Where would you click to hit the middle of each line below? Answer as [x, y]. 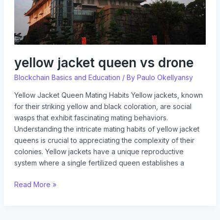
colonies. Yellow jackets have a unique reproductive [99, 151]
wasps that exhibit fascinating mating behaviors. [91, 117]
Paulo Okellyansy [165, 77]
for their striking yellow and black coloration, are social [103, 106]
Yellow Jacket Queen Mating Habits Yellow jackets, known [108, 95]
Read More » [35, 184]
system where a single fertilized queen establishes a [99, 163]
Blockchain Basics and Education [67, 77]
